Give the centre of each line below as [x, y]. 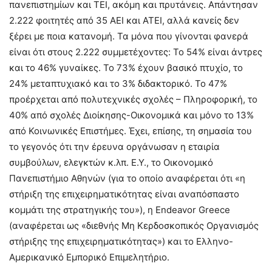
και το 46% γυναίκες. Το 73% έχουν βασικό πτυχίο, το [126, 68]
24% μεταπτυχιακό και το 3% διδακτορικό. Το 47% [118, 84]
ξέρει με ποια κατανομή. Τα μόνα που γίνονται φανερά [129, 36]
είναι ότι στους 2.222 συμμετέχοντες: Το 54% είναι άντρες [136, 52]
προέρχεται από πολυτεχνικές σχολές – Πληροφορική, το [133, 100]
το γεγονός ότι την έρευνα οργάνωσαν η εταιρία [114, 147]
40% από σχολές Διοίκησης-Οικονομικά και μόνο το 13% [131, 115]
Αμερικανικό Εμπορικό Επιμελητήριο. [89, 257]
